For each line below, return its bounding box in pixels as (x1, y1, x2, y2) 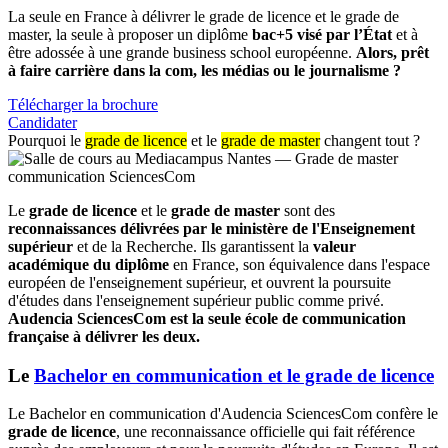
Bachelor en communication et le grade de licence (34, 364, 434, 386)
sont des (280, 201, 335, 219)
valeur (313, 237, 356, 255)
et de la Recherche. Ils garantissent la (77, 237, 313, 255)
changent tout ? (320, 131, 420, 149)
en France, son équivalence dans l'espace (169, 255, 430, 273)
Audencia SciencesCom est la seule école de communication (8, 309, 406, 327)
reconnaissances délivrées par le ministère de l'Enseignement (8, 219, 415, 237)
